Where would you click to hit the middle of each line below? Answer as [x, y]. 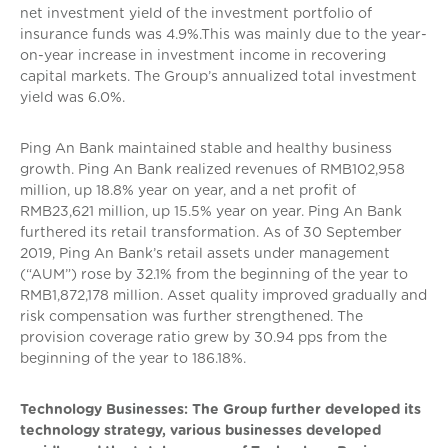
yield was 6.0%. [72, 97]
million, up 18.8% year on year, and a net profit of [188, 190]
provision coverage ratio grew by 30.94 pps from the [203, 337]
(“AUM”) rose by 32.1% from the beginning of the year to [214, 274]
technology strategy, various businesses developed [200, 430]
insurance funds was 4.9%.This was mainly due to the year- [223, 34]
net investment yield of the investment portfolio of [196, 13]
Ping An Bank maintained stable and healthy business [206, 148]
